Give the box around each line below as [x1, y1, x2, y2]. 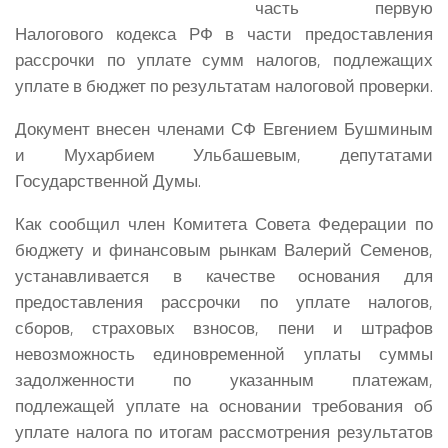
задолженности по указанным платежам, [15, 366, 433, 392]
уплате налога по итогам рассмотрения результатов [15, 418, 433, 444]
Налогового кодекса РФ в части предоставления [15, 21, 433, 47]
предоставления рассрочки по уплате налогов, [15, 288, 433, 314]
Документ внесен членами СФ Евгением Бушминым [15, 115, 433, 141]
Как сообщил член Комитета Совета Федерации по [15, 210, 433, 236]
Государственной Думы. [15, 167, 201, 193]
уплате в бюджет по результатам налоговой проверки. [15, 73, 433, 99]
